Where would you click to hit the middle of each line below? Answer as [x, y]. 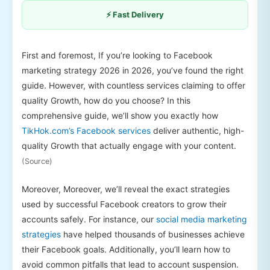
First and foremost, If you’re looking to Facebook [117, 55]
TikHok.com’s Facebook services [86, 130]
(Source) [37, 161]
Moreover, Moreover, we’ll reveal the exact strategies [126, 189]
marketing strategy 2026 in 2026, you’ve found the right [133, 70]
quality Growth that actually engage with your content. [129, 145]
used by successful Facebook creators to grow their [124, 204]
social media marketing [202, 219]
